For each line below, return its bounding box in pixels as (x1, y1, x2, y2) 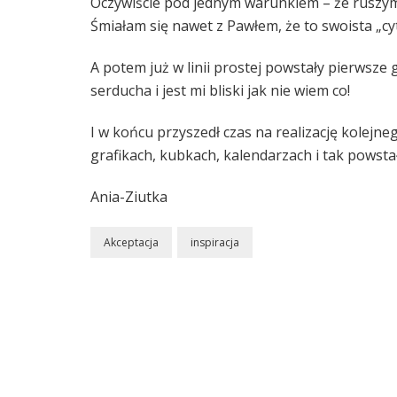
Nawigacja (90, 311, 201, 341)
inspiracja (191, 234, 239, 250)
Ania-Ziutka (90, 186, 167, 206)
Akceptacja (104, 234, 159, 250)
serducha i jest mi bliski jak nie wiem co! (90, 80, 350, 100)
